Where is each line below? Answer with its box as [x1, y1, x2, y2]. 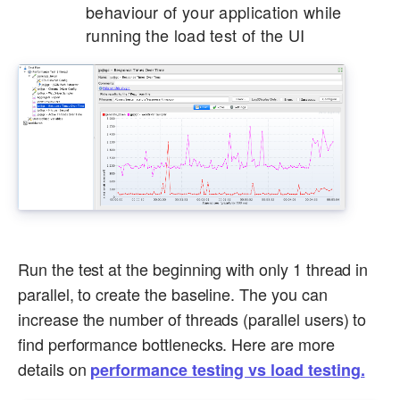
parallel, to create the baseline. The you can [18, 282, 328, 306]
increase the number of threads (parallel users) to [18, 307, 367, 331]
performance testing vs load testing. [90, 358, 365, 382]
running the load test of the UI [86, 22, 305, 46]
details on [18, 357, 91, 381]
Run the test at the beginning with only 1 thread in [18, 257, 369, 281]
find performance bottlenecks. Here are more [18, 332, 335, 356]
